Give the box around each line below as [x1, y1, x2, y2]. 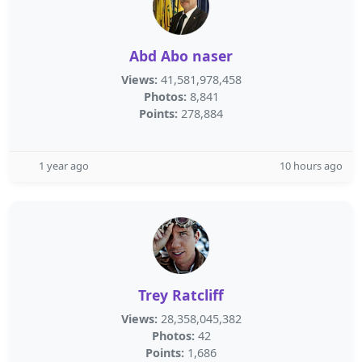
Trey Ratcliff [138, 285, 224, 305]
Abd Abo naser [129, 46, 233, 65]
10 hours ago [280, 158, 343, 173]
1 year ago [39, 158, 89, 173]
